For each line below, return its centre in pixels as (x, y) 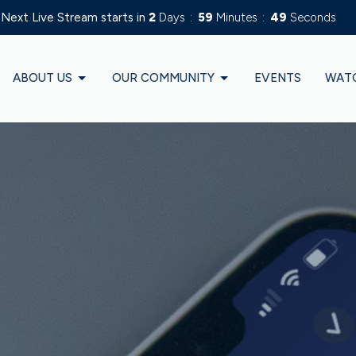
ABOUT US (43, 78)
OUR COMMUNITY (163, 78)
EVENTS (278, 78)
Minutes (237, 17)
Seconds (313, 17)
